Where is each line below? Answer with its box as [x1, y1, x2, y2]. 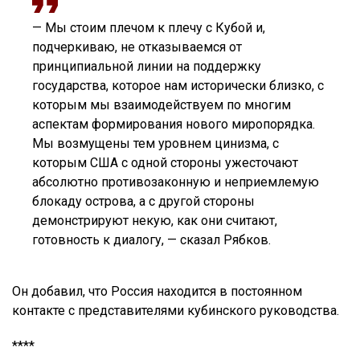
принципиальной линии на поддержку [32, 59, 261, 75]
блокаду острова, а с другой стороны [32, 194, 255, 210]
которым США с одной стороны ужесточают [32, 155, 298, 171]
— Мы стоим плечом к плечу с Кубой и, [32, 20, 265, 36]
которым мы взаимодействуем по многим [32, 97, 291, 113]
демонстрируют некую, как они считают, [32, 213, 277, 229]
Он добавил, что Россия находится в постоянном [12, 284, 302, 300]
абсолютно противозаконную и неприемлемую [32, 174, 319, 190]
